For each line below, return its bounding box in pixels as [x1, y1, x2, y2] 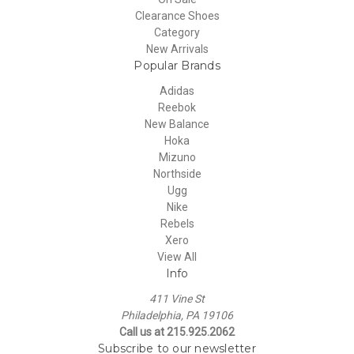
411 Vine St [149, 292, 205, 305]
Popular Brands [134, 58, 220, 73]
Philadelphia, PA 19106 [121, 308, 233, 322]
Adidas [160, 84, 194, 97]
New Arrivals [145, 42, 209, 55]
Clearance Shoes [134, 9, 220, 22]
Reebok [158, 100, 196, 114]
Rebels [160, 217, 194, 230]
